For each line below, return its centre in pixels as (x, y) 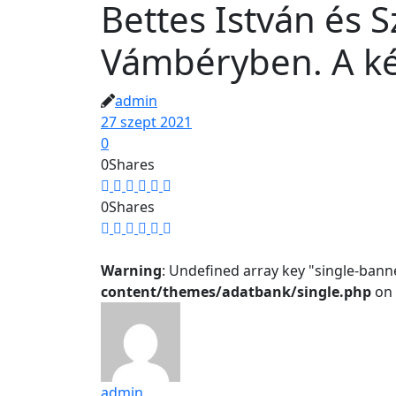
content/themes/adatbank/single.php (236, 292)
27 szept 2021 (146, 122)
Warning (131, 270)
